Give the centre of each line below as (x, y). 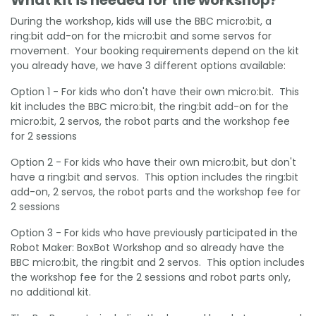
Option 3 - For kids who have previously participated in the (154, 232)
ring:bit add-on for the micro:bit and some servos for (141, 36)
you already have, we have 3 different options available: (148, 65)
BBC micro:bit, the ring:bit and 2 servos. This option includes (158, 262)
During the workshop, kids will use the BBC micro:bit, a (141, 21)
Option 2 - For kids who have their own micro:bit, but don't (153, 162)
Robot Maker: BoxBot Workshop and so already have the (147, 247)
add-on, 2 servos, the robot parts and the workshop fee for (156, 192)
